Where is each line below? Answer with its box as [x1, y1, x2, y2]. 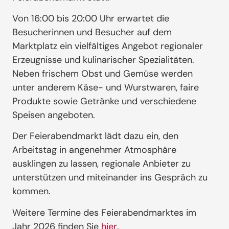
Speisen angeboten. [12, 109, 95, 121]
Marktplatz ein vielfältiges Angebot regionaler [12, 40, 203, 52]
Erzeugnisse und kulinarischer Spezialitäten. [12, 54, 194, 66]
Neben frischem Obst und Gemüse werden [12, 67, 193, 80]
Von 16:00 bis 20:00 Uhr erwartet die [12, 12, 169, 25]
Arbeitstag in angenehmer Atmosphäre [12, 144, 176, 156]
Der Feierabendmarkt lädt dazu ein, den [12, 130, 178, 143]
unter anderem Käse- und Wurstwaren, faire [12, 81, 199, 94]
